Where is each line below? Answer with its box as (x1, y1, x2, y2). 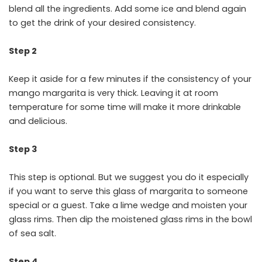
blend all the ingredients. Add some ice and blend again (9, 3, 246, 15)
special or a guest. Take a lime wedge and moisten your (9, 199, 247, 212)
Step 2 (9, 45, 37, 57)
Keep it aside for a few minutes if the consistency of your (9, 73, 251, 85)
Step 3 (9, 143, 37, 156)
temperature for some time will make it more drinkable (9, 101, 241, 113)
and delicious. (9, 115, 67, 127)
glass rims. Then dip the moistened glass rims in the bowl (9, 213, 252, 226)
